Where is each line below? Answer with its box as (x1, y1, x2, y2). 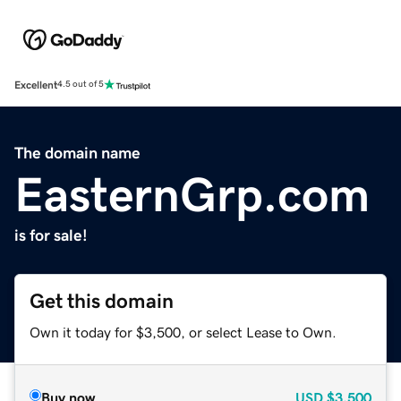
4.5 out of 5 (57, 80, 104, 90)
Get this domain (30, 290, 174, 311)
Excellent (14, 79, 57, 90)
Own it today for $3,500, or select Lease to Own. (30, 324, 337, 339)
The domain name (14, 144, 141, 161)
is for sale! (14, 226, 88, 243)
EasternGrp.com (14, 169, 370, 218)
